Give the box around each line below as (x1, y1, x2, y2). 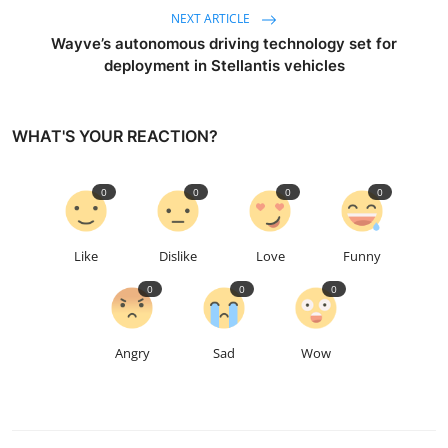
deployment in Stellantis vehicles (103, 56, 345, 76)
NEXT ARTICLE (171, 10, 253, 28)
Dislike (159, 247, 197, 266)
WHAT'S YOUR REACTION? (12, 126, 218, 147)
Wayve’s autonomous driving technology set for (51, 34, 397, 54)
